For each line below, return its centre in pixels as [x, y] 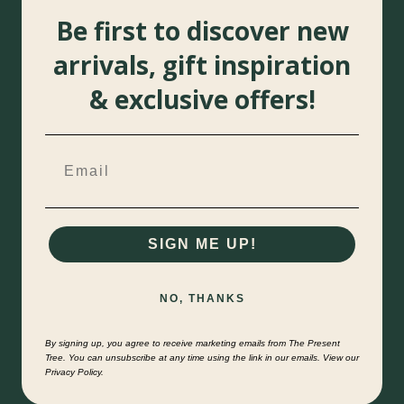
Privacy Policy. [74, 372]
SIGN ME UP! [202, 243]
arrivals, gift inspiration [202, 64]
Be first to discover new [202, 30]
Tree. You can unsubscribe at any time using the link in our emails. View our [202, 357]
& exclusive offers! [202, 99]
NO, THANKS [202, 298]
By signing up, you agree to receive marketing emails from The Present [193, 343]
